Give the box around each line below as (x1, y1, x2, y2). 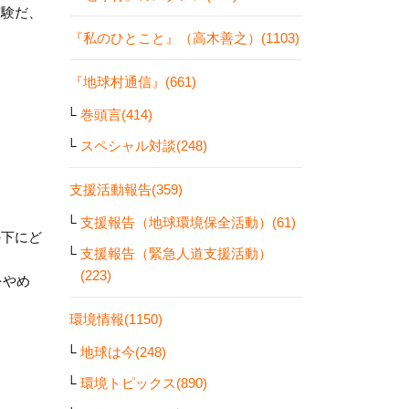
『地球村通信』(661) (69, 73, 196, 89)
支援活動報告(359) (69, 181, 183, 197)
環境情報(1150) (69, 310, 163, 327)
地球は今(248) (80, 343, 166, 360)
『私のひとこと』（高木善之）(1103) (69, 30, 299, 46)
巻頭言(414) (80, 106, 152, 122)
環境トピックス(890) (80, 375, 207, 391)
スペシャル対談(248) (80, 138, 207, 153)
